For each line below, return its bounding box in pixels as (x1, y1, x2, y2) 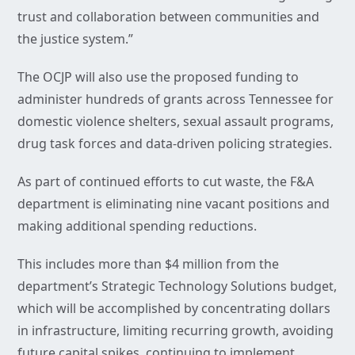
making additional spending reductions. (17, 217, 257, 235)
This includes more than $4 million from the (17, 255, 279, 273)
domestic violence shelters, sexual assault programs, (17, 113, 334, 131)
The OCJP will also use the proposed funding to (17, 68, 299, 86)
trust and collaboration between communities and (17, 8, 319, 26)
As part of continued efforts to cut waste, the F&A (17, 173, 314, 191)
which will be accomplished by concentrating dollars (17, 300, 330, 318)
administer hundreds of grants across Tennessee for (17, 90, 334, 109)
